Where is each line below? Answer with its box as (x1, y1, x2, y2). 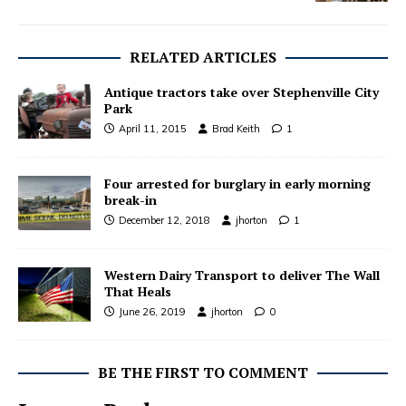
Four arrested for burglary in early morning (104, 174, 371, 192)
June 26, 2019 (119, 304, 186, 318)
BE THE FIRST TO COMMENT (98, 362, 308, 383)
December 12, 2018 (119, 213, 210, 227)
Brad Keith (212, 121, 260, 135)
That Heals (104, 282, 171, 300)
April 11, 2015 (119, 121, 187, 135)
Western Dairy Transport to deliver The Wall (104, 266, 380, 284)
